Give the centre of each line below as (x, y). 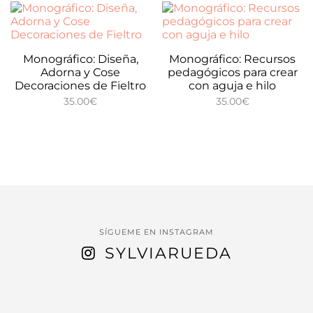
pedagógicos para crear (232, 72)
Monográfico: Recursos (233, 59)
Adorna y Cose (81, 72)
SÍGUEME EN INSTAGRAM (156, 232)
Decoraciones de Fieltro (81, 85)
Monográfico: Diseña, (80, 59)
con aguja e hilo (233, 85)
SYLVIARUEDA (168, 253)
